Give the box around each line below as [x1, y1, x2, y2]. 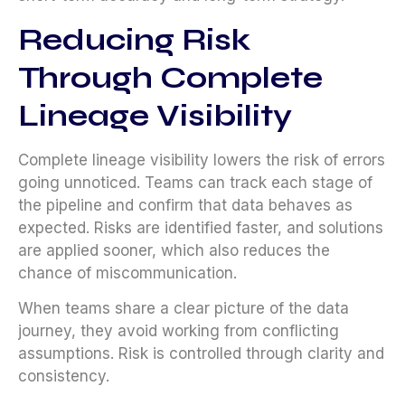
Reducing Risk [18, 21, 250, 58]
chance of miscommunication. [18, 263, 237, 282]
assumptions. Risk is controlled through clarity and [18, 344, 384, 363]
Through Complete [18, 59, 323, 96]
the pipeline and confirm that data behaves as [18, 195, 353, 214]
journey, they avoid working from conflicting [18, 322, 339, 341]
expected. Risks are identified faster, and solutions [18, 218, 383, 237]
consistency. [18, 367, 109, 386]
